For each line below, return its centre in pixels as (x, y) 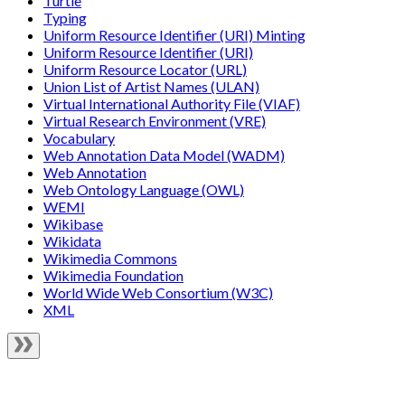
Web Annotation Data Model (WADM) (164, 155)
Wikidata (72, 241)
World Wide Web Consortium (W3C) (158, 292)
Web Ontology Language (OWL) (144, 189)
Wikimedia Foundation (113, 275)
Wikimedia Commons (110, 258)
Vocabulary (79, 138)
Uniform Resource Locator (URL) (145, 69)
